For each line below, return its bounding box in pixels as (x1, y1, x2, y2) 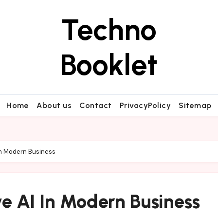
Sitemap (179, 101, 212, 110)
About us (36, 101, 72, 110)
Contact (79, 101, 112, 110)
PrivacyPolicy (119, 101, 171, 110)
